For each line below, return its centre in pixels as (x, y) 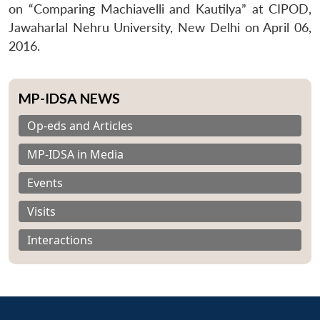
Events (45, 182)
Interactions (60, 240)
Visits (41, 211)
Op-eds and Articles (80, 125)
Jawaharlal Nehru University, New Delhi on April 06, (160, 27)
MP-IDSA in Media (75, 154)
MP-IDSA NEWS (69, 98)
